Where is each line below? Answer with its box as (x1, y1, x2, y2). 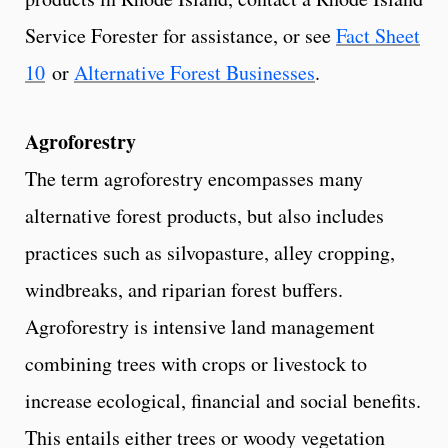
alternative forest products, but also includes (25, 201, 384, 229)
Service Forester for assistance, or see (25, 21, 336, 49)
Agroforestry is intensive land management (25, 312, 375, 340)
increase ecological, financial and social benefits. (25, 386, 421, 414)
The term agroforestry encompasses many (25, 164, 363, 192)
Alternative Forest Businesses (74, 58, 315, 86)
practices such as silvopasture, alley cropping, (25, 238, 395, 266)
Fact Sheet (336, 21, 420, 49)
